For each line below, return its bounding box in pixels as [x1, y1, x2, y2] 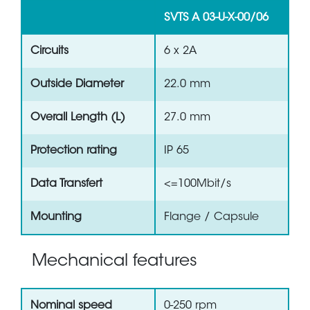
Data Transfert [30, 179, 102, 190]
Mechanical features [32, 253, 197, 271]
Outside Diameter [30, 79, 124, 91]
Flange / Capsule [164, 212, 259, 224]
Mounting [30, 212, 82, 224]
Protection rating [30, 145, 117, 157]
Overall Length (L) [30, 112, 125, 124]
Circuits [30, 46, 69, 57]
